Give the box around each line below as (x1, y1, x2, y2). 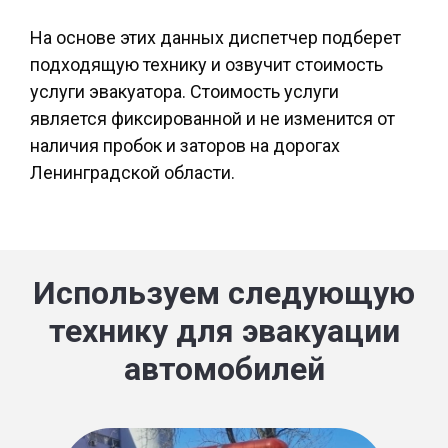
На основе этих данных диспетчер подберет (30, 27, 401, 49)
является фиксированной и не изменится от (30, 108, 395, 130)
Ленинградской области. (30, 162, 235, 184)
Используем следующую (33, 274, 415, 313)
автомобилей (123, 350, 325, 389)
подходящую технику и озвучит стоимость (30, 54, 383, 76)
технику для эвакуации (48, 312, 400, 351)
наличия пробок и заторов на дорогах (30, 135, 340, 157)
